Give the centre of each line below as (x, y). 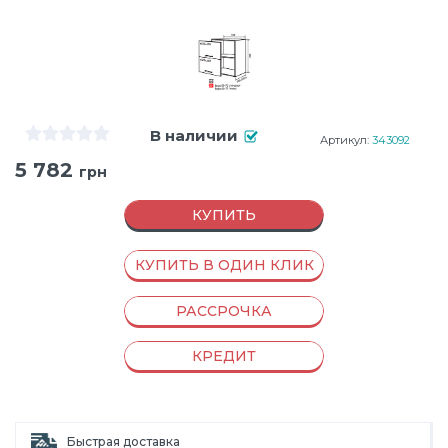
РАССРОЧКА (224, 311)
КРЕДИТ (224, 356)
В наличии (193, 135)
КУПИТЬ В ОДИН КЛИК (224, 265)
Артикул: (345, 140)
